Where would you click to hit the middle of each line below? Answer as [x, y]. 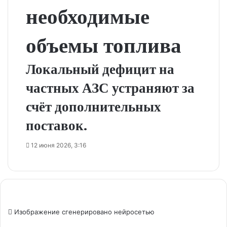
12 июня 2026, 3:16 [59, 145]
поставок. [56, 125]
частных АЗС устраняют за [110, 88]
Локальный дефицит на [100, 69]
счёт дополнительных [93, 107]
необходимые [88, 16]
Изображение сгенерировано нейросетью [83, 212]
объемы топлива [104, 45]
